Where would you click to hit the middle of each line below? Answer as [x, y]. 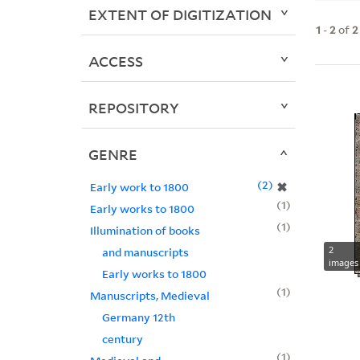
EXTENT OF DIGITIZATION [180, 15]
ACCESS [115, 61]
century [122, 339]
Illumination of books [145, 231]
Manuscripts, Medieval [149, 296]
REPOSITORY [133, 108]
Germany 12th [138, 317]
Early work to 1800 [139, 187]
